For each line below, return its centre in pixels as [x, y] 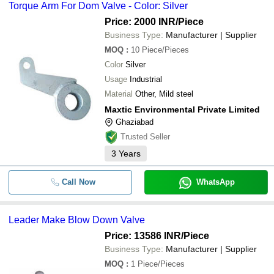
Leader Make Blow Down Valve [77, 220]
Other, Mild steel [164, 94]
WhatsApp [215, 182]
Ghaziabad [135, 122]
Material [119, 94]
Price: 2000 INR [140, 22]
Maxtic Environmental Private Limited [182, 109]
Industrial [146, 79]
